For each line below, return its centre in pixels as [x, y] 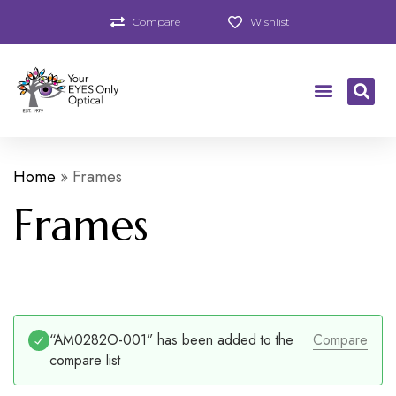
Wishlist [270, 22]
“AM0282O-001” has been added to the [171, 339]
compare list [85, 360]
